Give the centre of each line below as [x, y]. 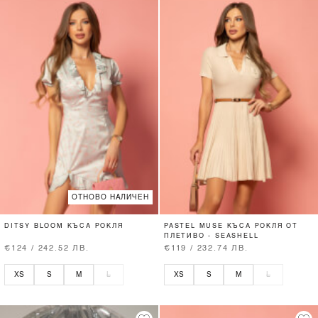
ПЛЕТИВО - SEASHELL [212, 236]
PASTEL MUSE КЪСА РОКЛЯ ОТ [231, 226]
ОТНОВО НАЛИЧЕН [110, 198]
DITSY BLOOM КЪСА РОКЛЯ [64, 226]
